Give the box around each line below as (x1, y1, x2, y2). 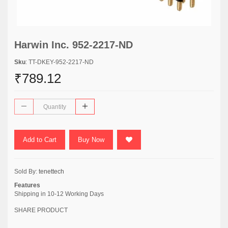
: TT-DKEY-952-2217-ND (25, 59, 94, 66)
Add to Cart (23, 136, 56, 144)
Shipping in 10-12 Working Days (14, 190, 104, 197)
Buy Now (78, 136, 104, 144)
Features (14, 182, 40, 189)
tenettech (39, 168, 64, 175)
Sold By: (14, 168, 39, 175)
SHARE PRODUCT (14, 207, 68, 214)
